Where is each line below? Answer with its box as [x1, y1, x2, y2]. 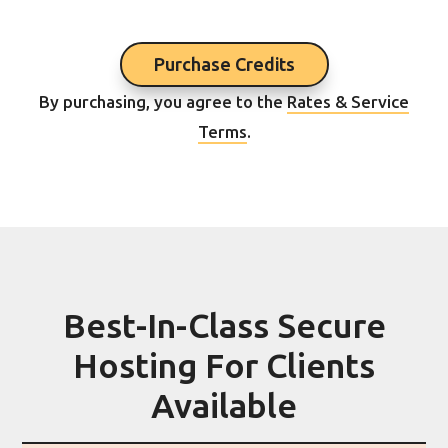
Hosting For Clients [73, 346, 375, 388]
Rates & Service [287, 92, 409, 113]
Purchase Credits [153, 53, 295, 76]
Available [151, 386, 297, 428]
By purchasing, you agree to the [39, 92, 287, 113]
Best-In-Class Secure [62, 306, 386, 348]
